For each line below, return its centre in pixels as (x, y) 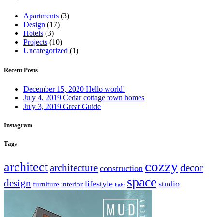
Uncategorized (46, 51)
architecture (74, 168)
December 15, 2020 (54, 89)
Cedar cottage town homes (104, 97)
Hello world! (105, 89)
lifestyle (99, 184)
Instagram (18, 125)
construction (121, 168)
